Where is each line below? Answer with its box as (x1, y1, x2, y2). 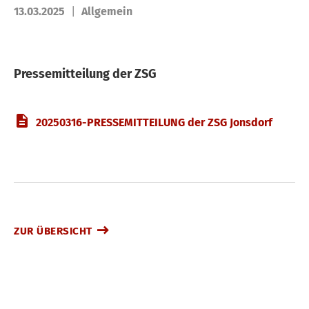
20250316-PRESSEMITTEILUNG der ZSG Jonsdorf (36, 115, 272, 129)
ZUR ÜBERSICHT (14, 224, 92, 237)
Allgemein (81, 5, 132, 19)
